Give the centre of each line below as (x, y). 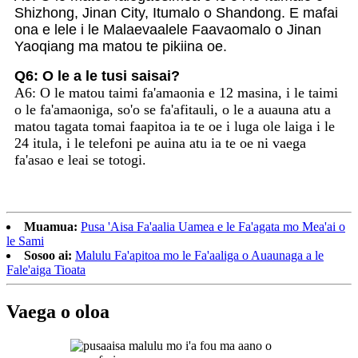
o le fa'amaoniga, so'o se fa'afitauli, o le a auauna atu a (173, 109)
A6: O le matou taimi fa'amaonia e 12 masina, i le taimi (176, 92)
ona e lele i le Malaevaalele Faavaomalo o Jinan (168, 29)
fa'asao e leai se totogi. (80, 159)
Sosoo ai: (48, 255)
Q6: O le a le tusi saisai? (97, 76)
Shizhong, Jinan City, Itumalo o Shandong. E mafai (176, 12)
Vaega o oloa (58, 311)
